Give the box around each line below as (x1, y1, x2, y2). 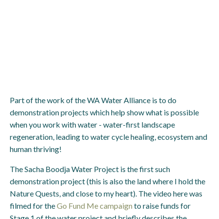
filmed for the (10, 201, 57, 210)
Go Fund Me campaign (57, 201, 132, 210)
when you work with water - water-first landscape (10, 120, 175, 129)
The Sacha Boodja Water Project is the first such (10, 164, 170, 174)
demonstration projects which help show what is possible (10, 108, 199, 117)
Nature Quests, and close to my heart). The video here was (10, 189, 202, 198)
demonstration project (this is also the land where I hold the (10, 176, 205, 186)
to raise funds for (132, 201, 191, 210)
